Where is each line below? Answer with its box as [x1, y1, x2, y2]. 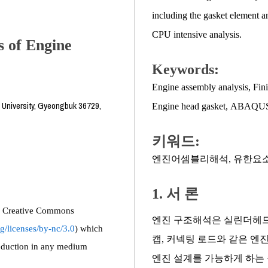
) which [75, 223, 103, 233]
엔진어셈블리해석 [152, 154, 229, 164]
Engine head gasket [152, 101, 226, 111]
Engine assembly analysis [152, 82, 248, 92]
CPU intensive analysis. [152, 29, 242, 39]
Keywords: [152, 62, 219, 77]
